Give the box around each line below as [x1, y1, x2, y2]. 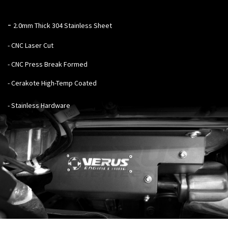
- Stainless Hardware [8, 100, 70, 110]
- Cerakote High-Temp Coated [8, 78, 97, 88]
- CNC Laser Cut [8, 40, 53, 50]
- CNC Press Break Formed [8, 59, 88, 69]
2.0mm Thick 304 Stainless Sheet [13, 20, 112, 30]
